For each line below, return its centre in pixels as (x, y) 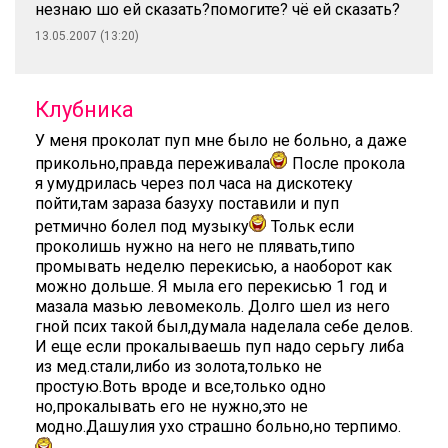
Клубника (84, 109)
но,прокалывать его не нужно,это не (171, 406)
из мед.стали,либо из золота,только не (178, 366)
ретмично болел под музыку (142, 226)
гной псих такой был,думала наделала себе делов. (224, 326)
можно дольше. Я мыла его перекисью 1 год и (211, 286)
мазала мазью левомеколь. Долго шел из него (212, 306)
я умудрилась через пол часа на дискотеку (194, 183)
